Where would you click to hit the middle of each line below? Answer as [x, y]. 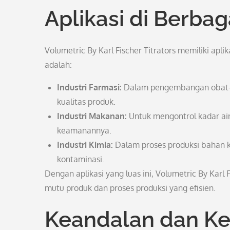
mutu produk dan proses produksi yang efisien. [130, 188]
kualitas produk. [86, 102]
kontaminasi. [81, 159]
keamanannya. [84, 130]
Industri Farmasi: [89, 87]
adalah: [58, 65]
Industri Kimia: [85, 145]
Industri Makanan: [92, 116]
